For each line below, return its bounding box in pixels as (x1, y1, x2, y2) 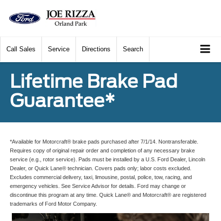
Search (123, 45, 143, 53)
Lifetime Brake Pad (10, 71, 178, 93)
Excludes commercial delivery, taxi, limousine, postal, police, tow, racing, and (10, 174, 192, 181)
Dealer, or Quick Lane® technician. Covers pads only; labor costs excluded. (10, 165, 191, 172)
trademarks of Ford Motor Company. (10, 201, 97, 207)
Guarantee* (10, 90, 115, 112)
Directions (82, 45, 110, 53)
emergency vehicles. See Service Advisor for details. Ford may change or (10, 183, 186, 189)
